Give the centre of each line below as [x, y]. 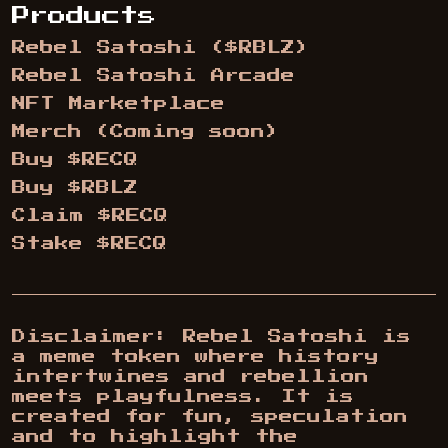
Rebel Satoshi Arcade [153, 76]
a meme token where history [195, 357]
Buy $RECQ [75, 160]
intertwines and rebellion [190, 377]
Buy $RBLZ [75, 188]
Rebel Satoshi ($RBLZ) [160, 48]
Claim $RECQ [90, 216]
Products [84, 16]
